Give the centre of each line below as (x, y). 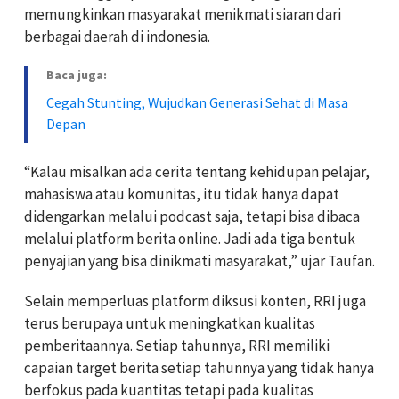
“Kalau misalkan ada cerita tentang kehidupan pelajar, (197, 171)
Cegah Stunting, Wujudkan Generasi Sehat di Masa (197, 102)
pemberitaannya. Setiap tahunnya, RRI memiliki (177, 345)
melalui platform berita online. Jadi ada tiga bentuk (190, 238)
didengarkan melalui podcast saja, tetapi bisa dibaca (192, 216)
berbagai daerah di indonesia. (117, 36)
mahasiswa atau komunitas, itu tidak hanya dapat (182, 194)
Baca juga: (77, 74)
